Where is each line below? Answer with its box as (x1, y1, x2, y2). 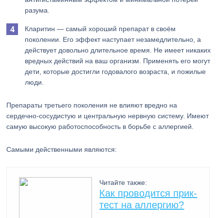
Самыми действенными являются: (6, 145, 117, 153)
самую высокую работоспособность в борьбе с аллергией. (6, 123, 194, 130)
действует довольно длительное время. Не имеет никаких (25, 46, 211, 54)
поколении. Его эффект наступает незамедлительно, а (25, 36, 201, 43)
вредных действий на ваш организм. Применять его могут (25, 57, 211, 65)
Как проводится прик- (99, 188, 198, 199)
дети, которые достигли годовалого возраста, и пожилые (25, 68, 206, 75)
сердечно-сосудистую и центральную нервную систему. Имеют (6, 112, 209, 120)
